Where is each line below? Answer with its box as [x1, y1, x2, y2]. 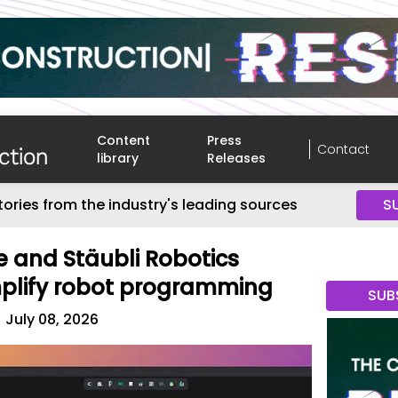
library [97, 149, 139, 167]
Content [97, 131, 151, 149]
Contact [316, 140, 370, 158]
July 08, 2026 [5, 309, 99, 330]
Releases [207, 149, 267, 167]
